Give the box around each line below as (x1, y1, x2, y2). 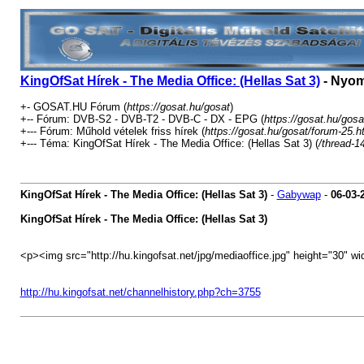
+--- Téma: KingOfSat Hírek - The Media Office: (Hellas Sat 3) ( (19, 137, 318, 149)
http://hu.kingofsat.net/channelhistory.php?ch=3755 (19, 286, 261, 298)
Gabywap (276, 188, 321, 201)
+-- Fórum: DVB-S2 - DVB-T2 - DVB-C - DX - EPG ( (19, 113, 264, 125)
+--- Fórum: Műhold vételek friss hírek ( (19, 125, 205, 137)
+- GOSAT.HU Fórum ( (19, 101, 127, 113)
